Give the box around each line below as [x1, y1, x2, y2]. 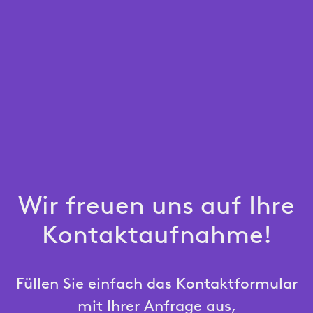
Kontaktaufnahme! [41, 224, 272, 250]
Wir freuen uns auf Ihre [18, 195, 295, 221]
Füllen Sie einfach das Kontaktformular [15, 277, 298, 293]
